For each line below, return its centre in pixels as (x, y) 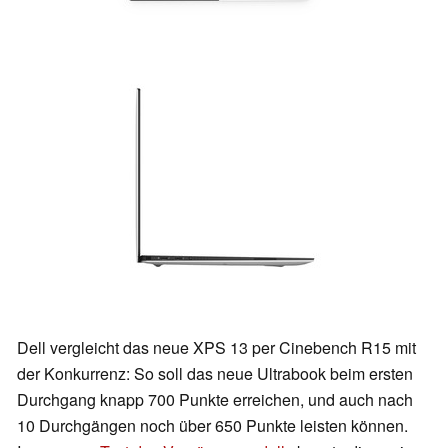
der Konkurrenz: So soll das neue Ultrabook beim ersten (215, 373)
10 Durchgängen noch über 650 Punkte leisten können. (212, 425)
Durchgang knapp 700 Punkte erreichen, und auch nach (215, 399)
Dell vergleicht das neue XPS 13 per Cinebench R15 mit (216, 347)
